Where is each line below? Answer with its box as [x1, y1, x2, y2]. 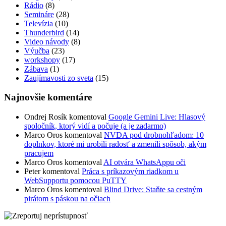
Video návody [24, 37, 69, 46]
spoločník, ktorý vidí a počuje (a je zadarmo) [24, 122, 166, 131]
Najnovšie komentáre [4, 92, 92, 103]
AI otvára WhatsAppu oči [103, 158, 186, 167]
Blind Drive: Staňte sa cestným [104, 185, 202, 194]
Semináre [24, 10, 54, 19]
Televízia [24, 19, 53, 28]
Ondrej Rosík [24, 112, 67, 122]
